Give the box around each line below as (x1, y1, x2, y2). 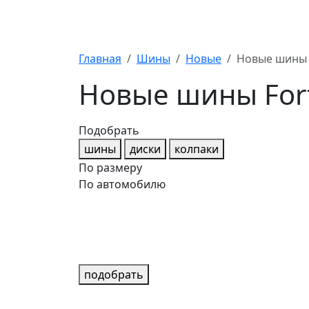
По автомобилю (79, 176, 166, 192)
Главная (79, 50, 121, 66)
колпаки (175, 141, 219, 157)
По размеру (79, 159, 142, 175)
